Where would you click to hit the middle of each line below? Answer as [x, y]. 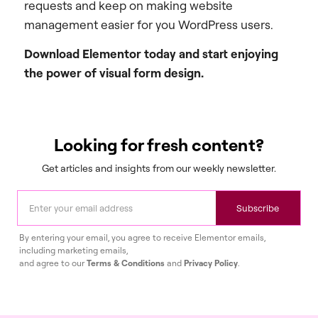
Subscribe [258, 208]
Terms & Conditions [126, 263]
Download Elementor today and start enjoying [151, 54]
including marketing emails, [73, 251]
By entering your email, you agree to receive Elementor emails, [142, 238]
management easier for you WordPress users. [149, 24]
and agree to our [53, 263]
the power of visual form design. [114, 73]
